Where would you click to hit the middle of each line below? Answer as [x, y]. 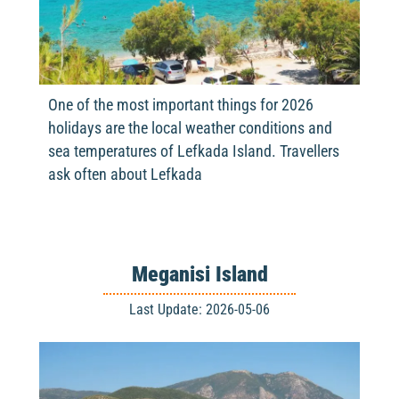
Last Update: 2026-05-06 [199, 310]
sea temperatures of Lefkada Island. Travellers [194, 151]
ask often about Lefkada [125, 174]
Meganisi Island [199, 275]
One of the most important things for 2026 [181, 105]
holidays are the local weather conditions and [190, 128]
